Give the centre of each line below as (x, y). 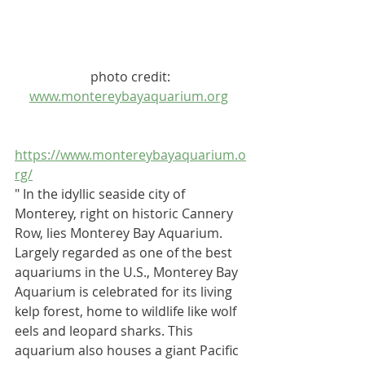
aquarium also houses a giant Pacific (128, 350)
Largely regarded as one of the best (125, 252)
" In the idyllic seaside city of (101, 193)
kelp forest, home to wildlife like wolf (127, 311)
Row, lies (42, 233)
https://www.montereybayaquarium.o (130, 154)
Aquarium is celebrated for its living (125, 291)
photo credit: (132, 76)
